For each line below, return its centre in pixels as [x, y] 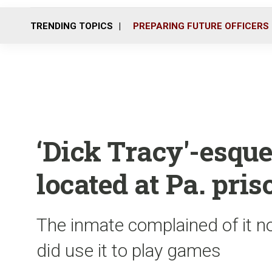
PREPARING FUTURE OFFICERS [201, 26]
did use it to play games [129, 250]
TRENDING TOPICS [72, 26]
